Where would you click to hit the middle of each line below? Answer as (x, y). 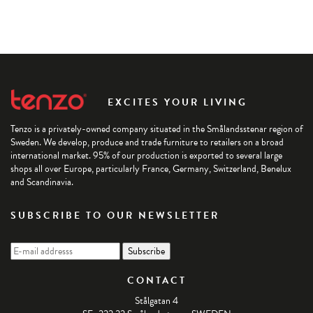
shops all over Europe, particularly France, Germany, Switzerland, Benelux (151, 169)
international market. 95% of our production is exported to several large (146, 156)
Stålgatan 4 (156, 301)
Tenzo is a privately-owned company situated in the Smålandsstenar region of (156, 129)
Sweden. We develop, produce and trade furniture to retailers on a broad (147, 143)
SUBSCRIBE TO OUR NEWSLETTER (115, 216)
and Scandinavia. (42, 182)
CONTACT (156, 281)
